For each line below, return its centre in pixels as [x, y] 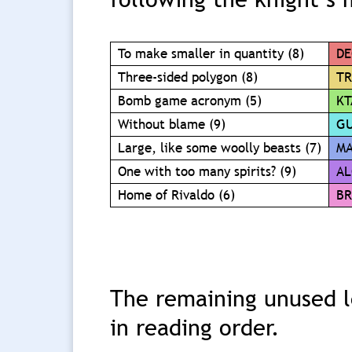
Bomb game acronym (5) [190, 101]
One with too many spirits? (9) [207, 172]
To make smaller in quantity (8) [211, 54]
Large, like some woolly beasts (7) [220, 148]
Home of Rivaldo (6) [177, 196]
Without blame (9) [172, 125]
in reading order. [195, 327]
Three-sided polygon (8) [188, 78]
